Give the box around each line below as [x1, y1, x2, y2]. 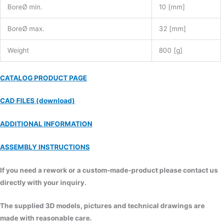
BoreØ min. [7, 2, 42, 11]
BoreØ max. [7, 24, 44, 33]
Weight [7, 46, 29, 54]
